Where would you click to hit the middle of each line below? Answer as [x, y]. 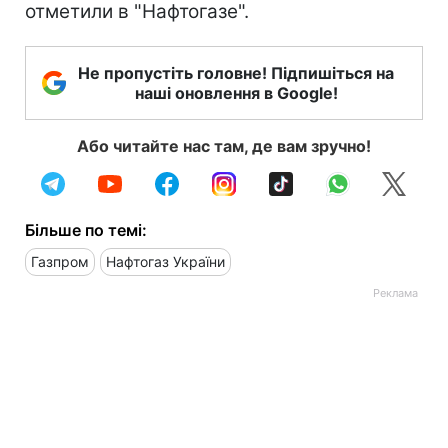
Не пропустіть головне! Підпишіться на [236, 73]
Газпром [60, 261]
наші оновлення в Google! [236, 93]
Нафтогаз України [165, 261]
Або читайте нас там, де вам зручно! [224, 146]
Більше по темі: [86, 230]
